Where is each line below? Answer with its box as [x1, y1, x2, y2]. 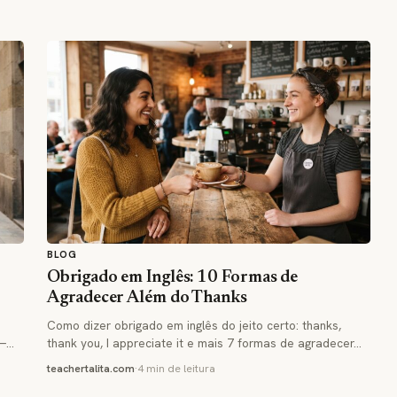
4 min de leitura [137, 361, 215, 376]
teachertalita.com [47, 361, 135, 376]
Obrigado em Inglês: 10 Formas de [47, 269, 298, 286]
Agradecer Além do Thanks [47, 289, 247, 307]
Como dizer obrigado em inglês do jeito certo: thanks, [47, 316, 341, 333]
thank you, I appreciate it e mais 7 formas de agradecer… [47, 334, 362, 351]
